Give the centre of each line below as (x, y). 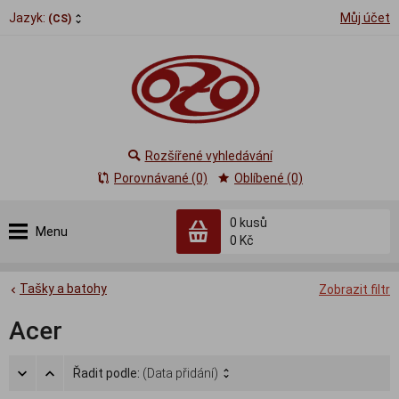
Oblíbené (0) (269, 178)
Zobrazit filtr (354, 289)
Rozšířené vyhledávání (208, 156)
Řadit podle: (108, 373)
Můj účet (365, 18)
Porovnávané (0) (161, 178)
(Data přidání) (180, 373)
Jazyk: (28, 18)
